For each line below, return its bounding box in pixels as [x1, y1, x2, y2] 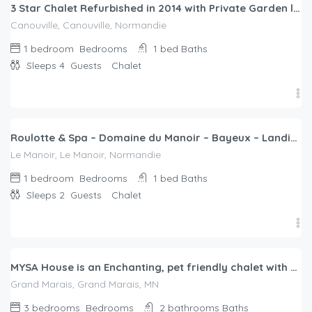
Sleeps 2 [26, 189, 68, 202]
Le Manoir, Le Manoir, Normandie [10, 148, 161, 162]
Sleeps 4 [26, 59, 68, 72]
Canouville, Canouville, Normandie [10, 19, 166, 32]
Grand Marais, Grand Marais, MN [10, 278, 159, 291]
